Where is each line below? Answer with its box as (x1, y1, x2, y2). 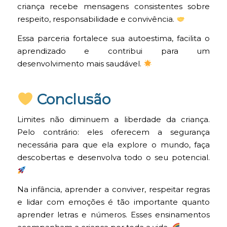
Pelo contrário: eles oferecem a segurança (17, 128, 210, 137)
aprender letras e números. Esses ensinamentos (17, 210, 210, 219)
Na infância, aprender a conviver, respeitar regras (17, 184, 210, 194)
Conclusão (33, 91, 110, 108)
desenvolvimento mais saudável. (17, 59, 143, 69)
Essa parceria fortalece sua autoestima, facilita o (17, 34, 210, 44)
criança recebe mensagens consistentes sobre (17, 2, 210, 12)
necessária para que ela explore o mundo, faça (17, 140, 210, 150)
